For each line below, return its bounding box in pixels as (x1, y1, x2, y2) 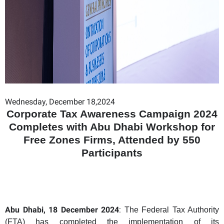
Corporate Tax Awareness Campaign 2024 (6, 107, 217, 120)
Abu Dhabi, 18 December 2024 (5, 204, 119, 214)
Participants (81, 146, 142, 159)
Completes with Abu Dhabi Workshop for (9, 120, 215, 133)
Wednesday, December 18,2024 (5, 96, 115, 106)
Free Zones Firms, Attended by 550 (23, 133, 200, 146)
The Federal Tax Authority (124, 205, 219, 214)
